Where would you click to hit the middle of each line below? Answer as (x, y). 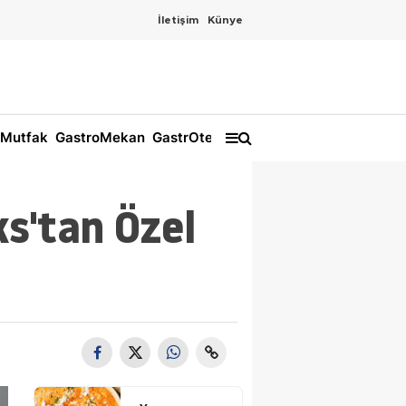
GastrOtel (183, 138)
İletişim (178, 20)
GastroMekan (98, 138)
